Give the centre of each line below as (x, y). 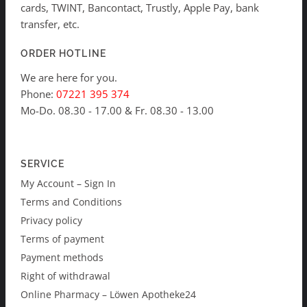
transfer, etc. (50, 24)
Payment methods (62, 257)
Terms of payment (62, 238)
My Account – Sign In (68, 183)
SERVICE (43, 164)
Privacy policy (51, 220)
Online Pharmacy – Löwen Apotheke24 (108, 294)
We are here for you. (69, 77)
